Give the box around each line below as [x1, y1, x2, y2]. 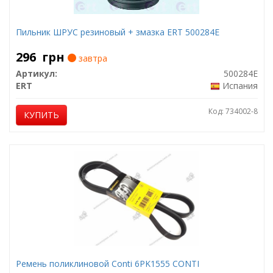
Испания [222, 80, 258, 91]
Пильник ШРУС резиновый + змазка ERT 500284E [15, 26, 219, 38]
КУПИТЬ [23, 109, 59, 121]
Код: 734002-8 [208, 106, 258, 116]
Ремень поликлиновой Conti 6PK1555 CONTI [15, 258, 199, 269]
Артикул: [15, 68, 57, 79]
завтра [76, 52, 107, 64]
